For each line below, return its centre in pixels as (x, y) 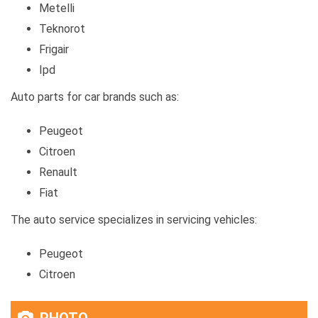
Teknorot (62, 29)
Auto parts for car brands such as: (95, 97)
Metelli (57, 9)
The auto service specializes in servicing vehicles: (134, 220)
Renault (58, 172)
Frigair (54, 50)
